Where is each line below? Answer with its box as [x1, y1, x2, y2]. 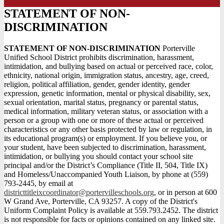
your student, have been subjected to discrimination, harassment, [4, 143, 206, 152]
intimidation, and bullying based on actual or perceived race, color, [4, 62, 213, 71]
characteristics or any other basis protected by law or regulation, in [4, 125, 212, 134]
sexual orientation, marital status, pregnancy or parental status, [4, 98, 198, 107]
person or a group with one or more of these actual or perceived [4, 116, 203, 125]
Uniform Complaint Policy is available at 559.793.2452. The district [4, 206, 218, 215]
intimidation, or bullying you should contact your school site [4, 152, 193, 161]
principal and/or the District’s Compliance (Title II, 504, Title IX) [4, 161, 207, 170]
